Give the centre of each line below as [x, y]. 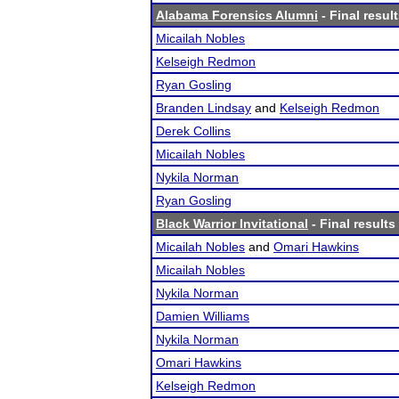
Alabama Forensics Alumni [237, 15]
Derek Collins [193, 131]
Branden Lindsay [204, 108]
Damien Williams [203, 316]
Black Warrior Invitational [232, 224]
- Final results [352, 224]
